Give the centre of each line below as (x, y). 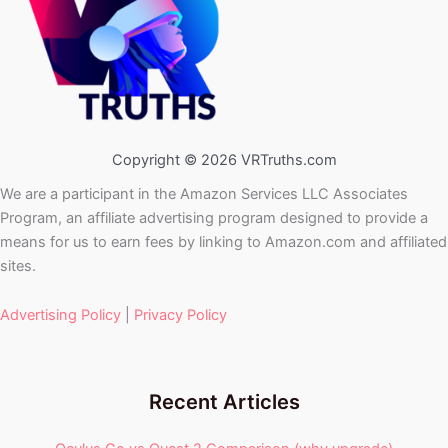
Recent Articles (224, 401)
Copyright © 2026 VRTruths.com (224, 159)
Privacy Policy (180, 315)
